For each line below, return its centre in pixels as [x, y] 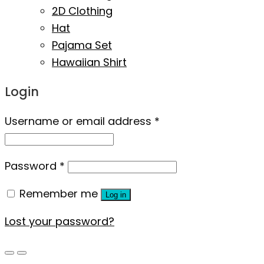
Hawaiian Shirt [89, 62]
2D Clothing [82, 11]
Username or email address [80, 121]
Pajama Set [82, 45]
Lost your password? [60, 222]
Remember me [59, 194]
